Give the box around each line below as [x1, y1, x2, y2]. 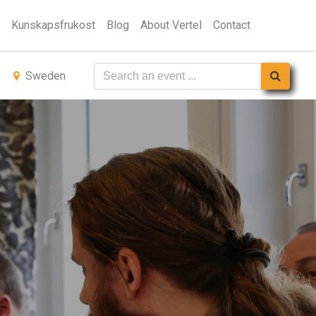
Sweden [25, 69, 66, 83]
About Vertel [140, 18, 202, 32]
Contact [213, 18, 250, 32]
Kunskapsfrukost [11, 18, 95, 32]
